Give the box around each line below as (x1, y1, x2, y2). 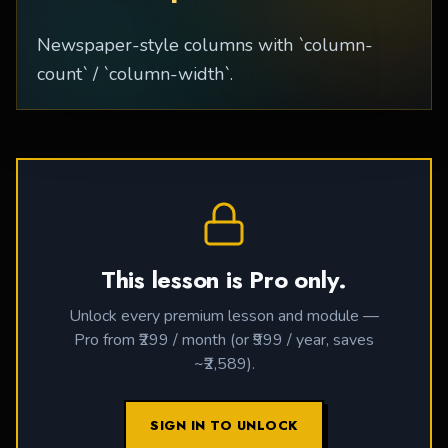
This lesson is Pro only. (100, 261, 348, 297)
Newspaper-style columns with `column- (37, 32, 373, 57)
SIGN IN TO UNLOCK (150, 415, 298, 435)
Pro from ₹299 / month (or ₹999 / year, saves (74, 328, 374, 351)
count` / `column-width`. (37, 61, 233, 86)
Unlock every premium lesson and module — (69, 304, 379, 327)
